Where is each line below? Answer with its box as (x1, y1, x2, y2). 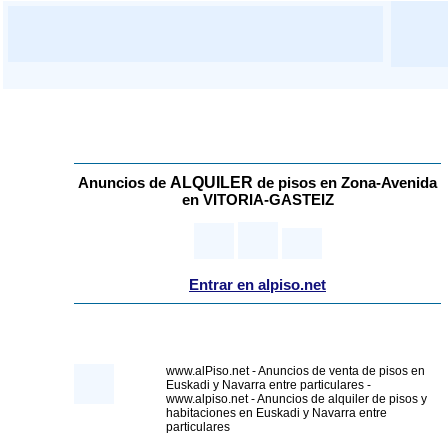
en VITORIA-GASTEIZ (181, 191, 334, 208)
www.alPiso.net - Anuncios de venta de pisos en (166, 364, 425, 378)
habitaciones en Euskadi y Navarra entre (166, 406, 387, 420)
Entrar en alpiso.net (189, 277, 326, 294)
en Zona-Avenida (320, 174, 437, 191)
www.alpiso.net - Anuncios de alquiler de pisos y (166, 392, 427, 406)
